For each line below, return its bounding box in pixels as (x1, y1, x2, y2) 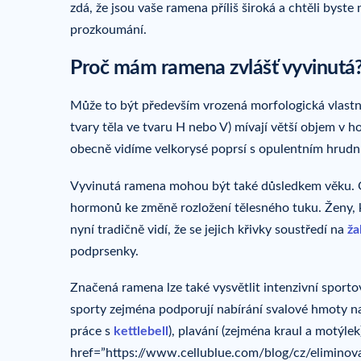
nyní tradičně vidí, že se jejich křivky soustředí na (70, 222, 344, 236)
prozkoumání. (70, 23, 147, 36)
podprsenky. (70, 244, 139, 258)
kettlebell (114, 325, 168, 338)
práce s (70, 325, 110, 338)
